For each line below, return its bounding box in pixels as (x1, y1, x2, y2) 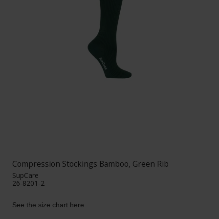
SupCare (12, 170, 39, 180)
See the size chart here (12, 200, 84, 209)
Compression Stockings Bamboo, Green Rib (12, 158, 169, 169)
